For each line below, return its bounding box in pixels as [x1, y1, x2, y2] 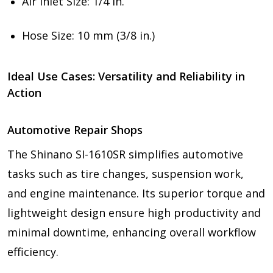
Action [7, 85, 41, 100]
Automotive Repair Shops [7, 122, 143, 137]
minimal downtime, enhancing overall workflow [7, 224, 256, 239]
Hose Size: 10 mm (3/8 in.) [22, 27, 155, 43]
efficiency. [7, 244, 58, 259]
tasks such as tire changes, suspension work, [7, 166, 244, 181]
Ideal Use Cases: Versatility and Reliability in [7, 68, 245, 83]
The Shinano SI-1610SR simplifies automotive [7, 146, 243, 161]
